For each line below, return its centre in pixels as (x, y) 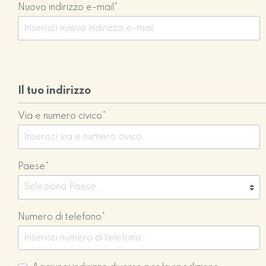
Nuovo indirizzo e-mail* (68, 8)
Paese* (34, 167)
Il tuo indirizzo (55, 91)
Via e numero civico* (62, 116)
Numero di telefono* (62, 217)
